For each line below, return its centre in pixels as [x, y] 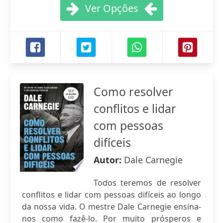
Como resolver [133, 92]
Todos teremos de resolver [147, 183]
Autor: [109, 160]
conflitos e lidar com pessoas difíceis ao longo [111, 195]
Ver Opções [111, 8]
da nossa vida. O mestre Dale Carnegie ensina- [111, 207]
